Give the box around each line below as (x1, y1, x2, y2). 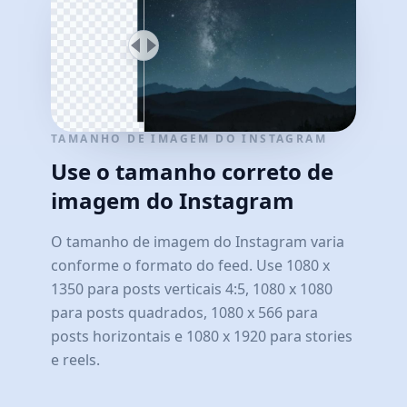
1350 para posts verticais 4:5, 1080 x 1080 (51, 279, 333, 300)
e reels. (51, 350, 100, 371)
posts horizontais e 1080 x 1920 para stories (51, 326, 352, 347)
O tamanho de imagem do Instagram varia (51, 232, 344, 253)
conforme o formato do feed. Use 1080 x (51, 255, 330, 276)
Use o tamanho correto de (51, 156, 333, 187)
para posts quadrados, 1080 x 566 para (51, 303, 318, 323)
